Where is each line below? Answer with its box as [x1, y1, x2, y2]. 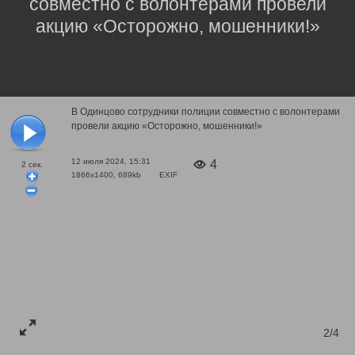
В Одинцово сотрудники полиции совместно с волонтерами [71, 105, 340, 117]
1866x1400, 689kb [71, 170, 143, 179]
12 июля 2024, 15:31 [71, 156, 151, 166]
